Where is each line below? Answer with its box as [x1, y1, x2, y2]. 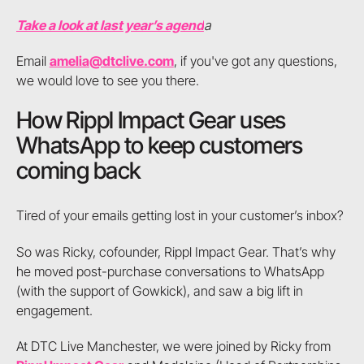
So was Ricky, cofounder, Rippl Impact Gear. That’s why [15, 243, 336, 260]
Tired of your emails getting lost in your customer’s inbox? [15, 207, 344, 224]
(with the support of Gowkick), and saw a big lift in [15, 282, 303, 299]
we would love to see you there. [15, 72, 199, 89]
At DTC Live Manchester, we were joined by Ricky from [15, 338, 331, 355]
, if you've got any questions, [173, 53, 337, 70]
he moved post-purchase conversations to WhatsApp [15, 262, 324, 279]
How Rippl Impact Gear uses [15, 105, 286, 134]
